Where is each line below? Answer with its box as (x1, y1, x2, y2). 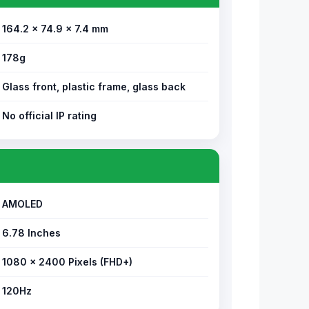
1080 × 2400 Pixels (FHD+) (2, 256, 132, 268)
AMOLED (2, 198, 43, 210)
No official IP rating (2, 110, 97, 121)
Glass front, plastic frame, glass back (2, 81, 186, 92)
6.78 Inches (2, 227, 61, 239)
